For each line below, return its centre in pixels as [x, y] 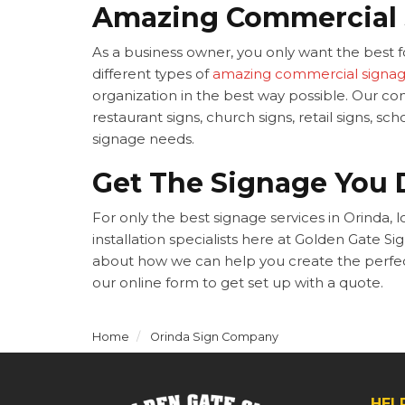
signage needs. [145, 139]
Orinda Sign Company [214, 337]
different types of [152, 74]
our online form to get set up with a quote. [240, 283]
